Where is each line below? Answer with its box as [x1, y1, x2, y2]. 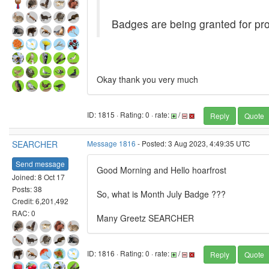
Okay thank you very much [97, 73, 198, 85]
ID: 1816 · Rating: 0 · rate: [87, 248, 171, 259]
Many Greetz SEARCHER [97, 212, 194, 224]
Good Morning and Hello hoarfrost [97, 164, 226, 176]
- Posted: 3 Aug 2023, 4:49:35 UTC [136, 138, 250, 148]
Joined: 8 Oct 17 [12, 171, 65, 182]
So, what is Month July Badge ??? [97, 188, 226, 200]
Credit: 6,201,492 [12, 195, 68, 206]
